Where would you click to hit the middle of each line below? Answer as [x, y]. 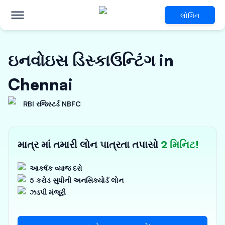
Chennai [40, 84]
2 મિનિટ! [180, 144]
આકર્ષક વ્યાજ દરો [56, 168]
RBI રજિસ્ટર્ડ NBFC [52, 104]
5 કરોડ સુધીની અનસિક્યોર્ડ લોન [77, 180]
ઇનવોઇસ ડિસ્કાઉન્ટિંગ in [91, 60]
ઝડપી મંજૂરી [48, 192]
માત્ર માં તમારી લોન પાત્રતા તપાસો [89, 144]
